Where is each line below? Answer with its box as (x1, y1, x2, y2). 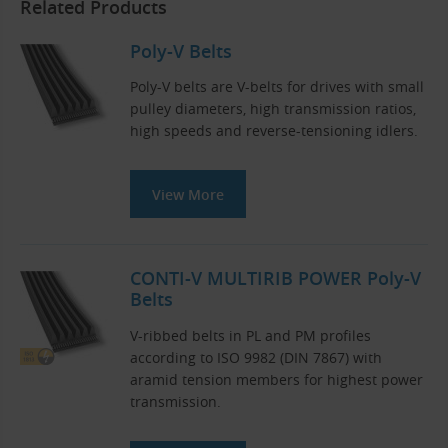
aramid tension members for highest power (130, 369, 423, 389)
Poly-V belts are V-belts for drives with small (130, 77, 424, 97)
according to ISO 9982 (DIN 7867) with (130, 347, 382, 367)
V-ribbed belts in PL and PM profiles (130, 325, 371, 345)
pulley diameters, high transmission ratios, (130, 99, 416, 119)
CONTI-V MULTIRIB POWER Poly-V (130, 266, 421, 291)
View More (152, 185, 224, 205)
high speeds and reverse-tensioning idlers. (130, 121, 418, 141)
